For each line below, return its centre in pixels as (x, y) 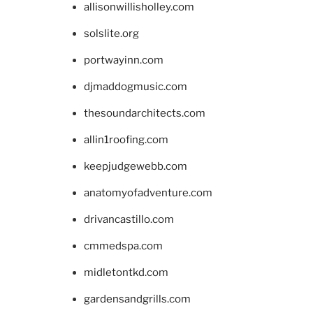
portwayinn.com (124, 60)
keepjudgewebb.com (136, 166)
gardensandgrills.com (137, 299)
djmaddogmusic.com (136, 86)
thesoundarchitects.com (145, 113)
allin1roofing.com (126, 139)
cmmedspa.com (123, 246)
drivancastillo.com (129, 219)
